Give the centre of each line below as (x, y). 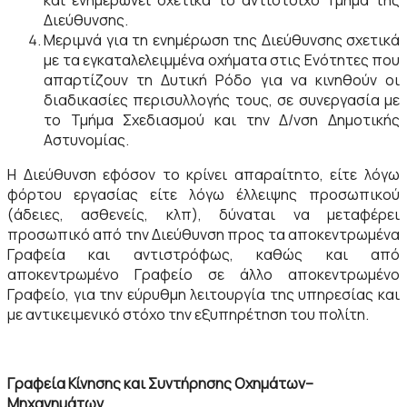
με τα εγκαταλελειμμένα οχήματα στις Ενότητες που (222, 60)
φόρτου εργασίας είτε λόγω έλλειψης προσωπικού (203, 194)
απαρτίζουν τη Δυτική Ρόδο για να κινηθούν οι (222, 80)
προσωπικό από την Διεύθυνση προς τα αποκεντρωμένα (203, 234)
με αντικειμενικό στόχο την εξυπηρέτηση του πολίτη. (188, 314)
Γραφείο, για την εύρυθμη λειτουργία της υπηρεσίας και (203, 294)
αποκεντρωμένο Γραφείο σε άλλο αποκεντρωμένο (203, 274)
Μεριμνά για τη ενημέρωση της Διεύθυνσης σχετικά (222, 40)
